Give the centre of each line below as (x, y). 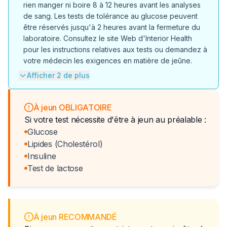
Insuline (42, 156)
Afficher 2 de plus (58, 75)
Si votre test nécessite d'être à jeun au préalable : (115, 120)
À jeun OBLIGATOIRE (73, 107)
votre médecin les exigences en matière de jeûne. (108, 61)
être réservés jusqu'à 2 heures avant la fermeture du (112, 27)
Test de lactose (55, 168)
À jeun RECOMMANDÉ (75, 217)
